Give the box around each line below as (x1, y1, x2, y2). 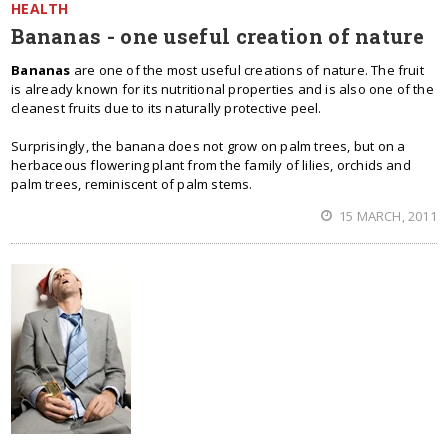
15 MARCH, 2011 (335, 207, 437, 225)
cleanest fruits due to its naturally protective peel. (11, 99, 322, 117)
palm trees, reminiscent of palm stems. (11, 175, 253, 193)
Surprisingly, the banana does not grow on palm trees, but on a (11, 137, 406, 155)
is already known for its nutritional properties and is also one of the (11, 80, 434, 98)
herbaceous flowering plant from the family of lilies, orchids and (11, 156, 411, 174)
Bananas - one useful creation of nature (11, 23, 424, 49)
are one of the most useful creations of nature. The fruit (70, 61, 424, 79)
